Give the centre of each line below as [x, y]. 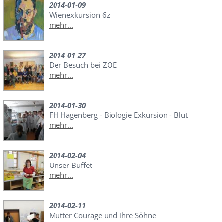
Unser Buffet [70, 165]
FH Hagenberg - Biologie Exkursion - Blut [118, 115]
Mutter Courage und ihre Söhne [102, 215]
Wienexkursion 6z [79, 15]
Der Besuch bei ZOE [83, 65]
